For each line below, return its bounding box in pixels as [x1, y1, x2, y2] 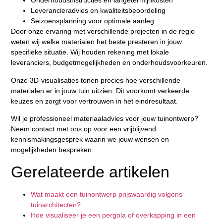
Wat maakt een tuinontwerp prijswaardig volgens [31, 190, 183, 198]
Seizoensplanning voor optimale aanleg [31, 17, 155, 25]
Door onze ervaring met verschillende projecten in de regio [11, 27, 195, 36]
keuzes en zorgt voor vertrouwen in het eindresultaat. [11, 97, 178, 105]
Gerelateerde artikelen [11, 163, 170, 181]
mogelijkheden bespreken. [11, 146, 94, 154]
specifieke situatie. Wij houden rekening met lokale [11, 48, 169, 56]
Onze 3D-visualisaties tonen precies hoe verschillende [11, 76, 181, 84]
